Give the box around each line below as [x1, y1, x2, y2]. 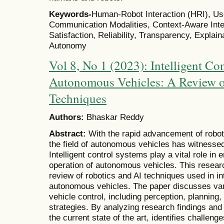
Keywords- [49, 8, 91, 19]
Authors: [49, 112, 84, 122]
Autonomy [49, 40, 86, 50]
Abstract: [49, 128, 88, 138]
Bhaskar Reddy [84, 112, 144, 122]
